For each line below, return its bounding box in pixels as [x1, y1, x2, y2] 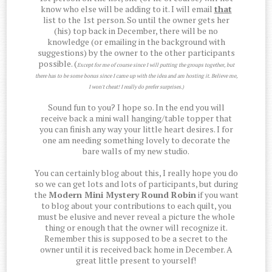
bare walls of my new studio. [83, 145, 189, 157]
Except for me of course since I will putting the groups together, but [76, 61, 234, 69]
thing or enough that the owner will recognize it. [44, 222, 228, 234]
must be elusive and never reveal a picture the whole [37, 211, 235, 223]
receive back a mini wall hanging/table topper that [40, 112, 232, 124]
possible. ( [38, 58, 77, 70]
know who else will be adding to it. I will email [40, 3, 214, 15]
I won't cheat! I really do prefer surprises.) [88, 83, 184, 91]
